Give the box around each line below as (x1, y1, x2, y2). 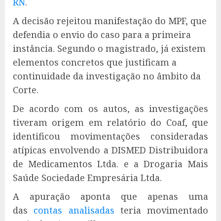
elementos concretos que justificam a (13, 56, 177, 68)
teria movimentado (114, 204, 208, 216)
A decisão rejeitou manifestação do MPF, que (13, 14, 207, 27)
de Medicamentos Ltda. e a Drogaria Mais (13, 157, 208, 170)
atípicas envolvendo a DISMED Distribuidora (13, 144, 208, 156)
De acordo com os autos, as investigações (13, 102, 208, 114)
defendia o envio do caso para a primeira (13, 28, 191, 40)
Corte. (13, 83, 38, 96)
